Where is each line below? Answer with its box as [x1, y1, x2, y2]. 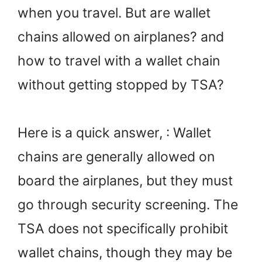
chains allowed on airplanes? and [18, 28, 224, 45]
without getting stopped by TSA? [18, 76, 224, 93]
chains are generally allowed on [18, 148, 215, 165]
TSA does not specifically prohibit [18, 220, 228, 237]
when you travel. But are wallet [18, 4, 211, 21]
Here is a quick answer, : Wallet [18, 124, 211, 141]
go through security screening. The [18, 196, 238, 213]
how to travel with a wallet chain [18, 52, 220, 69]
